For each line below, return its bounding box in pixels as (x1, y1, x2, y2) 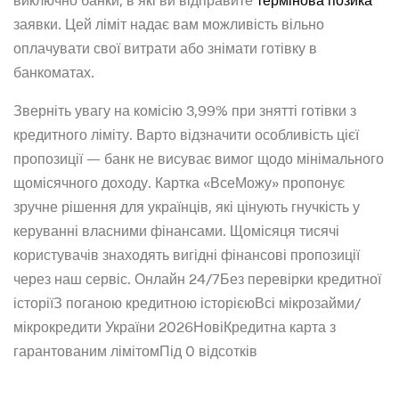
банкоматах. (13, 63, 94, 82)
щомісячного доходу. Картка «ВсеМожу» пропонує (13, 174, 345, 192)
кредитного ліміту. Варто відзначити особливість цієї (13, 126, 359, 144)
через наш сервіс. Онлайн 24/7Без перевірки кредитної (13, 270, 381, 289)
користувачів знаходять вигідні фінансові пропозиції (13, 246, 360, 265)
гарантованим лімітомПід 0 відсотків (13, 342, 257, 361)
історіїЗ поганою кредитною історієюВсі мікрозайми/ (13, 294, 361, 313)
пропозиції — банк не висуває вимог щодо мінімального (13, 150, 384, 168)
